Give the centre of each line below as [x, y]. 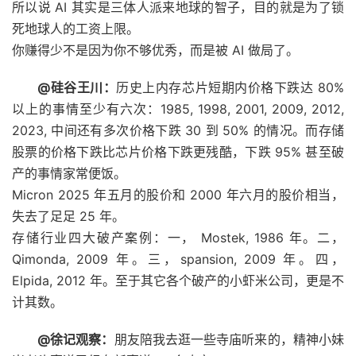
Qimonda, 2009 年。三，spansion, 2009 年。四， [178, 259]
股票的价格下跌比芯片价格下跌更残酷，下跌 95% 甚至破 [178, 151]
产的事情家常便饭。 [69, 173]
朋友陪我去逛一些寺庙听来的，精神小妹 [229, 339]
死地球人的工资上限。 [75, 28]
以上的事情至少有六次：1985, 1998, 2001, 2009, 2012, [178, 108]
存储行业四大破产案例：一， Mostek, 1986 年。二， [178, 237]
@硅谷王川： [77, 87]
